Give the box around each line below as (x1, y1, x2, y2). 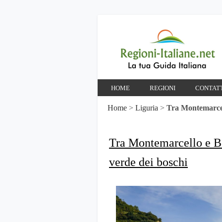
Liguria (135, 104, 158, 112)
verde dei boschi (109, 156, 188, 168)
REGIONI (150, 84, 175, 92)
